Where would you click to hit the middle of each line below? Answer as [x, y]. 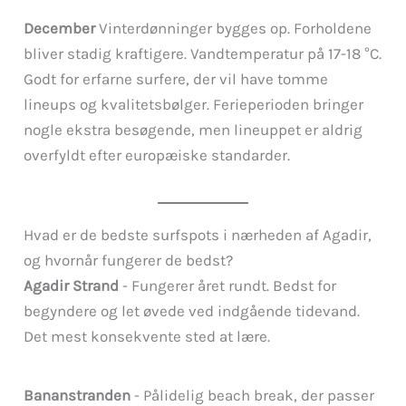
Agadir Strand [72, 285]
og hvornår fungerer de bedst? [129, 260]
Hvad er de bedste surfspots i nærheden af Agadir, [198, 234]
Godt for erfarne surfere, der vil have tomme [176, 78]
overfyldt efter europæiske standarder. [157, 155]
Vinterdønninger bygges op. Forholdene [234, 28]
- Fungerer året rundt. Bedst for [228, 285]
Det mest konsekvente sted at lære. [147, 336]
